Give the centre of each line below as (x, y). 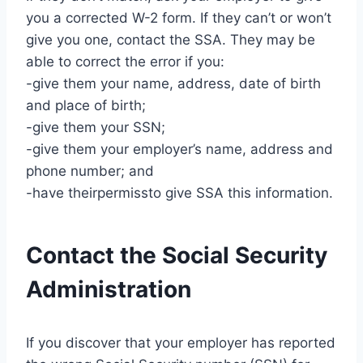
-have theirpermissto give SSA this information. (179, 192)
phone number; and (90, 171)
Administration (109, 289)
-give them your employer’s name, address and (179, 149)
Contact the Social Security (177, 255)
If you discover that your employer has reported (181, 342)
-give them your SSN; (96, 127)
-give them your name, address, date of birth (173, 83)
